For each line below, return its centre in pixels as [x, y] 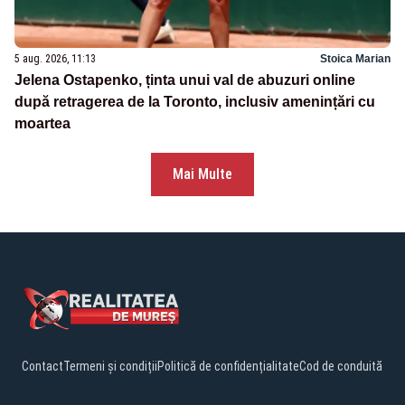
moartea [42, 124]
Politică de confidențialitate [228, 367]
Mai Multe [202, 174]
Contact [42, 367]
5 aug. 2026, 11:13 [55, 59]
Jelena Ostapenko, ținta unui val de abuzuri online [185, 80]
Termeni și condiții [110, 367]
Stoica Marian [355, 59]
